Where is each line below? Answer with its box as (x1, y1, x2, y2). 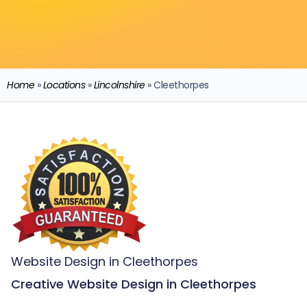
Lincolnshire (93, 78, 145, 92)
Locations (42, 78, 85, 92)
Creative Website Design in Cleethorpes (11, 275, 256, 293)
